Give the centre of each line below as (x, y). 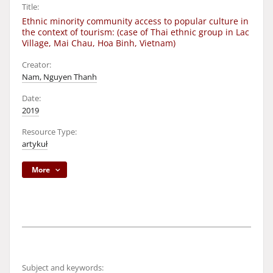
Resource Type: (49, 132)
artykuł (35, 144)
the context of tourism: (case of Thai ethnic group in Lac (136, 32)
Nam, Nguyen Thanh (59, 77)
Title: (30, 7)
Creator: (37, 65)
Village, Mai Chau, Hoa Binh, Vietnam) (99, 43)
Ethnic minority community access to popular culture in (135, 21)
